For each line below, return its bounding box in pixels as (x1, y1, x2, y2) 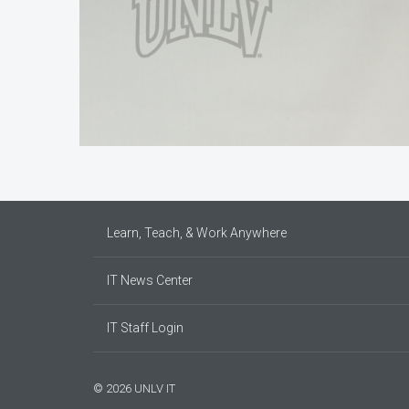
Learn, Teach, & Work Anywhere (107, 225, 287, 241)
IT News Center (107, 273, 193, 288)
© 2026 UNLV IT (93, 382, 175, 396)
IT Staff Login (107, 320, 184, 336)
